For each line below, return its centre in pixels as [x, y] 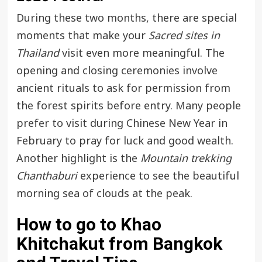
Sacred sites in [184, 36]
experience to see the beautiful [158, 176]
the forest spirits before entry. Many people [128, 106]
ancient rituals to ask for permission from [123, 88]
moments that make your [82, 36]
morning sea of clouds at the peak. [104, 194]
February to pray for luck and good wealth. [125, 141]
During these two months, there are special [126, 18]
